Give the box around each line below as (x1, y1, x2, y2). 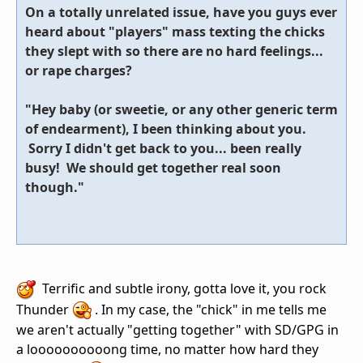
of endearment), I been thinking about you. (25, 119, 306, 138)
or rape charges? (25, 61, 132, 79)
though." (25, 177, 84, 196)
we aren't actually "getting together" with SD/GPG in (16, 321, 339, 340)
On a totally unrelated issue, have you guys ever (25, 2, 337, 21)
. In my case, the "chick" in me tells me (92, 300, 327, 318)
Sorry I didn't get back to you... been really (25, 139, 301, 157)
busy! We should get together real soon (25, 158, 281, 177)
